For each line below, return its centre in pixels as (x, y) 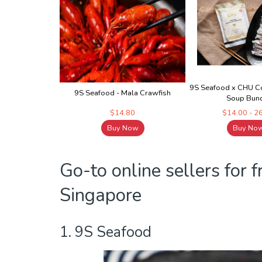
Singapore (101, 195)
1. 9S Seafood (107, 232)
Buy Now (123, 128)
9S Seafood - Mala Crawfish (123, 93)
